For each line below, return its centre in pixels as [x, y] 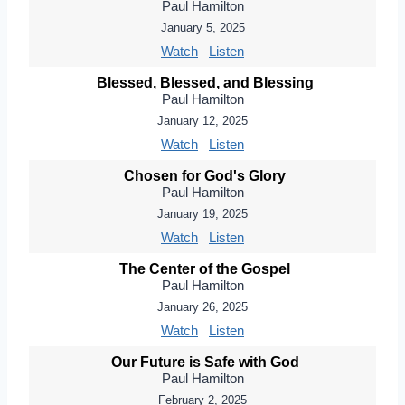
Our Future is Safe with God [205, 362]
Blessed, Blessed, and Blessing [205, 83]
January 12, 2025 [202, 121]
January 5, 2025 [202, 28]
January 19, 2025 [202, 214]
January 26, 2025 [202, 307]
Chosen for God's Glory [205, 176]
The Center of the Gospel [205, 269]
